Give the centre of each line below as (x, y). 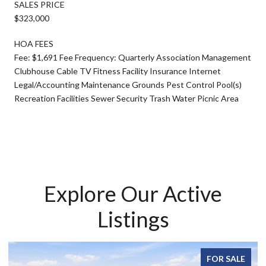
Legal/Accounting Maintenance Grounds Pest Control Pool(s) (128, 84)
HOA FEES (34, 43)
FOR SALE (226, 258)
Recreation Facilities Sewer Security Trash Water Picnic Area (126, 98)
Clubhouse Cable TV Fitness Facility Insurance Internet (118, 71)
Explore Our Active (133, 193)
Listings (133, 219)
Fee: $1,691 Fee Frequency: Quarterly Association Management (133, 57)
